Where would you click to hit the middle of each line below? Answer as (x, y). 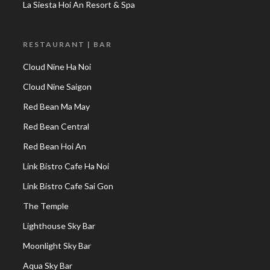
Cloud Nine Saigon (57, 86)
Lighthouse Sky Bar (59, 226)
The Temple (46, 206)
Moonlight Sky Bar (57, 246)
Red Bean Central (56, 126)
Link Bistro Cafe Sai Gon (68, 186)
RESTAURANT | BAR (67, 44)
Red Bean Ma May (56, 106)
